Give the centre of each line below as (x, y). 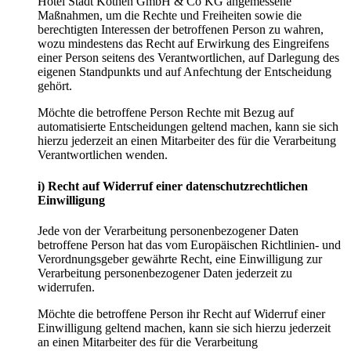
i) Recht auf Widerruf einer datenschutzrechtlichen (173, 186)
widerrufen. (66, 287)
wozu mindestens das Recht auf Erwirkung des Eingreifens (183, 44)
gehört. (55, 86)
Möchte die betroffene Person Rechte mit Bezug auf (166, 113)
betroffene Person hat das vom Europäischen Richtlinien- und (189, 244)
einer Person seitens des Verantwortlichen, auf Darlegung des (188, 58)
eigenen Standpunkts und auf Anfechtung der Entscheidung (185, 72)
